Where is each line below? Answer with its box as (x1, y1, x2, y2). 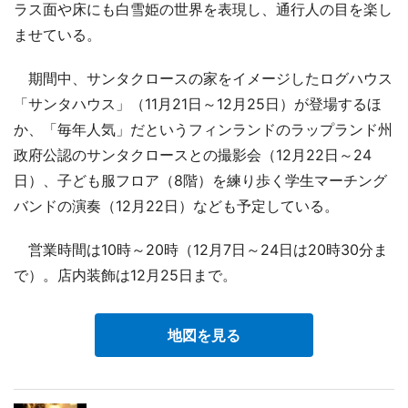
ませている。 (14, 25, 101, 44)
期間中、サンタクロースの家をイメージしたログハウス (14, 68, 393, 87)
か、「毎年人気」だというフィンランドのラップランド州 (14, 119, 393, 138)
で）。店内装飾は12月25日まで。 (14, 265, 237, 284)
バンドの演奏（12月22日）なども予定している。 (14, 196, 339, 215)
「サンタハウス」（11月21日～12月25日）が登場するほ (14, 94, 382, 113)
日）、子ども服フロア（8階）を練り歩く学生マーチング (14, 170, 387, 189)
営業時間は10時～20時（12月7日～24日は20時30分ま (14, 240, 388, 259)
